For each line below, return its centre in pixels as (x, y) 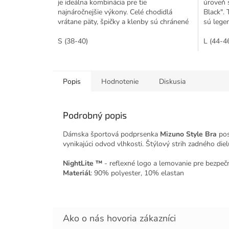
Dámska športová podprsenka (111, 134)
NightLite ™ (83, 163)
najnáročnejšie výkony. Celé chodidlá (115, 12)
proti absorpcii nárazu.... (95, 31)
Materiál (77, 173)
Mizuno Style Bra (188, 134)
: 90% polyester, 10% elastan (137, 173)
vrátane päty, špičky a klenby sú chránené (123, 21)
